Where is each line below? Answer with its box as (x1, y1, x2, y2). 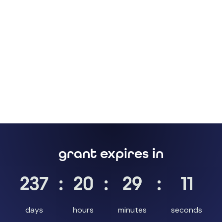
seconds (171, 205, 203, 216)
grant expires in (58, 145, 164, 162)
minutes (117, 205, 147, 216)
